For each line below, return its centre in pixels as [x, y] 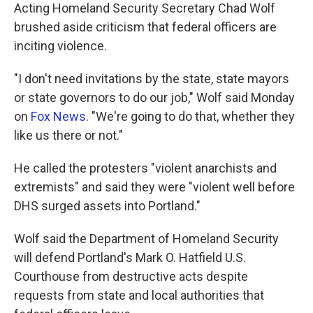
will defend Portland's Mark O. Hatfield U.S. [130, 257]
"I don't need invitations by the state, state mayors [152, 79]
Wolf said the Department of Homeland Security [146, 239]
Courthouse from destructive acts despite [131, 276]
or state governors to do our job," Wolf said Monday [154, 97]
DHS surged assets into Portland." [107, 206]
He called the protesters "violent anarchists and [145, 168]
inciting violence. [60, 46]
